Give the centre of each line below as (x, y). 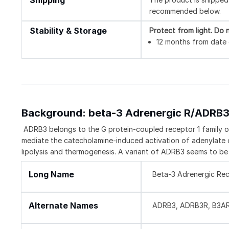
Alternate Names (63, 205)
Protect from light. (182, 30)
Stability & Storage (68, 31)
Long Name (51, 174)
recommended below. (185, 11)
